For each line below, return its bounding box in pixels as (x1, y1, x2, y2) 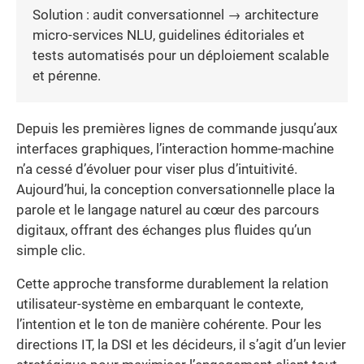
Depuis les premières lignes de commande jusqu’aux (16, 120, 337, 136)
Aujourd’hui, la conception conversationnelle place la (16, 181, 335, 197)
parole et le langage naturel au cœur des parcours (16, 201, 319, 218)
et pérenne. (32, 67, 101, 84)
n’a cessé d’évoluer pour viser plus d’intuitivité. (16, 161, 297, 177)
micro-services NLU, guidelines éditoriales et (32, 27, 305, 43)
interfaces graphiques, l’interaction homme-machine (16, 141, 334, 157)
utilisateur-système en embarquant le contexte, (16, 297, 303, 313)
